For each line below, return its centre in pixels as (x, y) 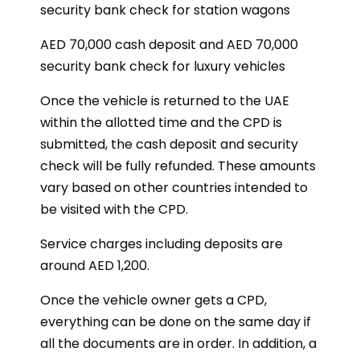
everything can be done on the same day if (176, 322)
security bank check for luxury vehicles (163, 66)
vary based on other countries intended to (174, 188)
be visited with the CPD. (114, 209)
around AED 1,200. (95, 266)
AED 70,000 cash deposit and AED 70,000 (169, 45)
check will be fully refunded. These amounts (178, 166)
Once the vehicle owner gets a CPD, (153, 300)
